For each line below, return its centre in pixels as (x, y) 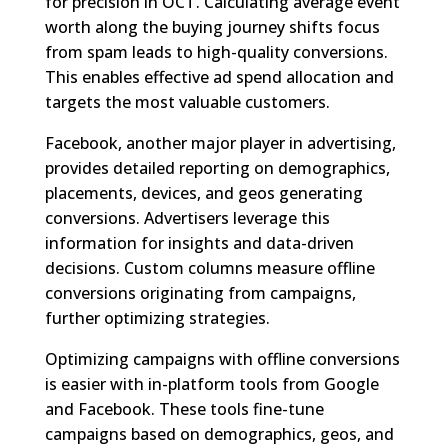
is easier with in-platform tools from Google (211, 383)
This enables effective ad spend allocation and (219, 76)
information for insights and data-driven (199, 242)
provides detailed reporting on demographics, (217, 167)
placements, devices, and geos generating (203, 192)
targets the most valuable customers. (187, 101)
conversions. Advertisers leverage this (187, 217)
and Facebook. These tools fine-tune (184, 408)
